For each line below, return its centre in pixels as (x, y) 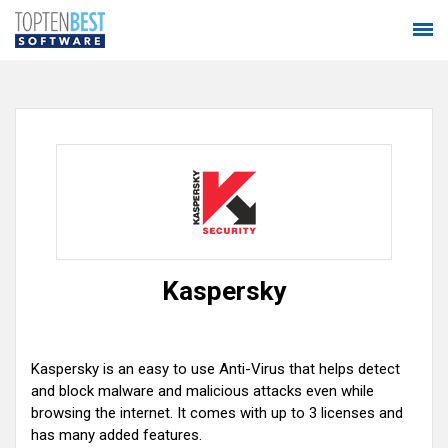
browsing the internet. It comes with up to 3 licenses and (217, 413)
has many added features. (116, 435)
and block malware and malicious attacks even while (202, 391)
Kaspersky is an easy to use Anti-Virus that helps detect (215, 369)
